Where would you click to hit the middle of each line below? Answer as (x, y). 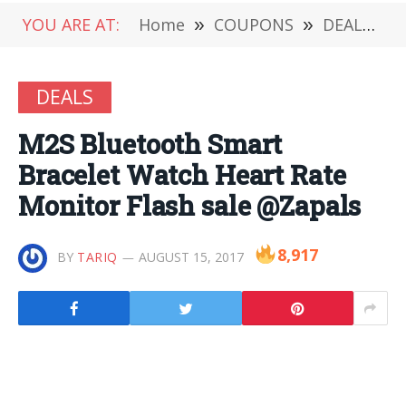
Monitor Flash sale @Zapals (190, 206)
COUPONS (254, 24)
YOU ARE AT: (71, 24)
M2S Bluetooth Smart (150, 144)
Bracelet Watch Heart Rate (182, 175)
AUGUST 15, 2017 (191, 257)
